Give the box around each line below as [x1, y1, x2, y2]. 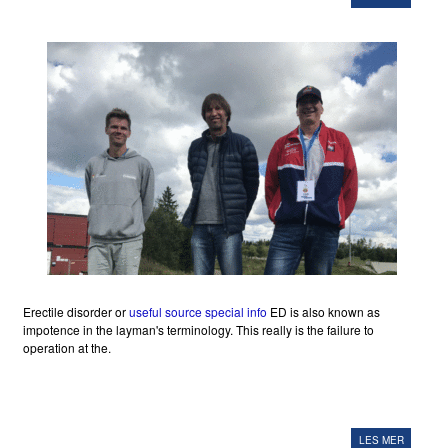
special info [204, 303, 267, 321]
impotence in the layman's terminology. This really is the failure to [22, 321, 374, 339]
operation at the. [22, 339, 111, 357]
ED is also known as [266, 303, 380, 321]
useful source [128, 303, 202, 321]
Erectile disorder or [22, 303, 129, 321]
